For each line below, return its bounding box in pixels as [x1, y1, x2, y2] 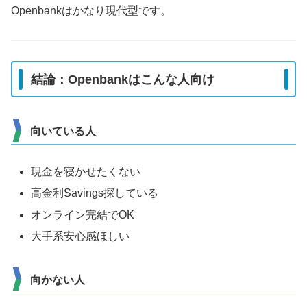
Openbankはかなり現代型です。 [11, 4, 171, 16]
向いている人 [30, 125, 96, 138]
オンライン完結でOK [31, 208, 135, 221]
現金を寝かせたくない [31, 166, 141, 178]
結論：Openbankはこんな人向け [31, 72, 214, 86]
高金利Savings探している [31, 187, 159, 199]
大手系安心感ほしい [31, 230, 130, 242]
